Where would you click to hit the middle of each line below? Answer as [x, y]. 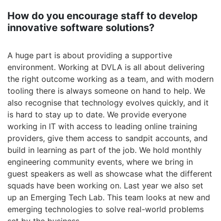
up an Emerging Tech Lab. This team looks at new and [109, 197]
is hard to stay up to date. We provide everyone [97, 114]
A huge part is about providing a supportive [90, 55]
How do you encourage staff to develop [103, 16]
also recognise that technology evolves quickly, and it [108, 103]
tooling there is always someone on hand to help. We [106, 91]
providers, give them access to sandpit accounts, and [108, 138]
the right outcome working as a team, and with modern [110, 79]
